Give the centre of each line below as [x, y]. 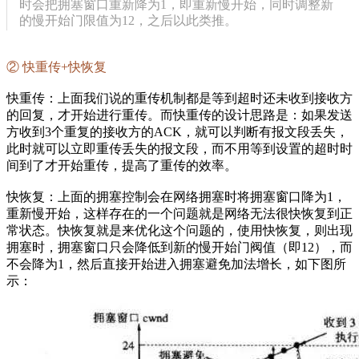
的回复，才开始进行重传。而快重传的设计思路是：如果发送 [179, 115]
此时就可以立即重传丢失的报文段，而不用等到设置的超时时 [179, 148]
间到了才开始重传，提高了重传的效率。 [122, 165]
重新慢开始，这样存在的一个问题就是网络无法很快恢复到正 [179, 213]
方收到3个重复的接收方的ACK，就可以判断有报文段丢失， [177, 131]
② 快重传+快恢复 [56, 67]
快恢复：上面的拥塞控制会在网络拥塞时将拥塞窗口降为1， [176, 196]
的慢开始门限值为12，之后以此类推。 [129, 20]
